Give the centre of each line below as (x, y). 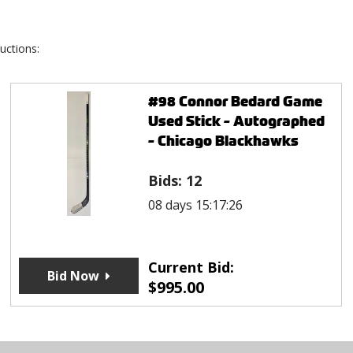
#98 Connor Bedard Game (235, 102)
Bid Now (73, 276)
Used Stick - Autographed (236, 121)
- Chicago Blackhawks (223, 141)
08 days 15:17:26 (195, 205)
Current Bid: (191, 268)
